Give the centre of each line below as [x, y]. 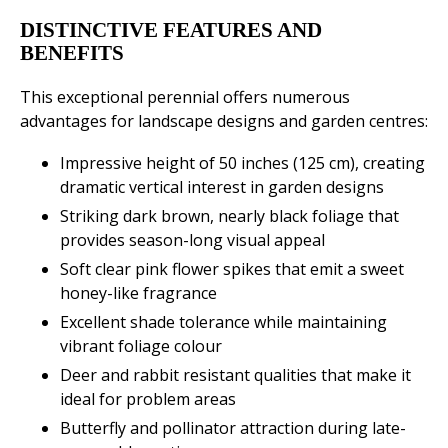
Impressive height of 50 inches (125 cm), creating [242, 163]
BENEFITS [72, 53]
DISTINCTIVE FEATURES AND [171, 30]
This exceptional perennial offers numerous [185, 97]
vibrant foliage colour [141, 346]
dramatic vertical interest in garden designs [222, 187]
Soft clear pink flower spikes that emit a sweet [232, 269]
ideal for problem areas [148, 399]
